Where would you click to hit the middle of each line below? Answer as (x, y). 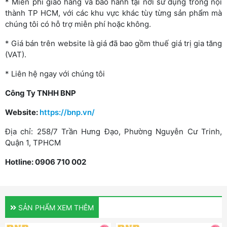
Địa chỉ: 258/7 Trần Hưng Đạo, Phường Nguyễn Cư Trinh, (113, 131)
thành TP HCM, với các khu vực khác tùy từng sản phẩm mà (113, 13)
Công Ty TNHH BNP (41, 93)
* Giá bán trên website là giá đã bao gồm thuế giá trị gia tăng (113, 43)
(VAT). (16, 54)
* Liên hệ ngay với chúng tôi (55, 73)
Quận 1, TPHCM (33, 142)
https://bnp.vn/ (67, 112)
